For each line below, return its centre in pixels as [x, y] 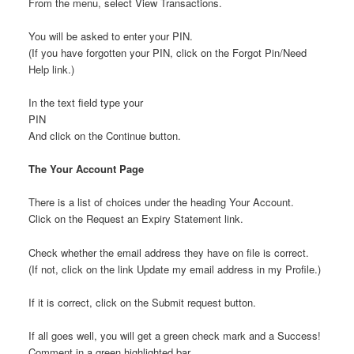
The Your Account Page [86, 169]
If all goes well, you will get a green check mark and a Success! [174, 335]
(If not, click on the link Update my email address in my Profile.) [174, 269]
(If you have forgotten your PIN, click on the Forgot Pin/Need [167, 53]
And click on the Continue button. [104, 136]
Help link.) [51, 70]
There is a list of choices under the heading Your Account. [161, 202]
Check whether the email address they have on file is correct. [168, 252]
